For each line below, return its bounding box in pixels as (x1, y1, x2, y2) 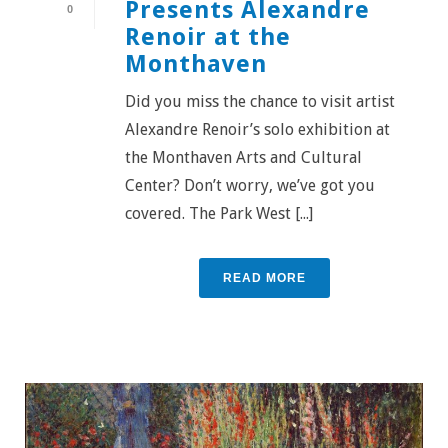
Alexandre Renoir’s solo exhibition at (125, 119, 390, 139)
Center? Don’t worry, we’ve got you (125, 175, 375, 195)
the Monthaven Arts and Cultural (125, 147, 362, 167)
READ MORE (222, 270, 306, 285)
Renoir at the (125, 22, 291, 51)
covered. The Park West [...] (125, 203, 313, 223)
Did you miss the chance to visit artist (125, 91, 395, 111)
